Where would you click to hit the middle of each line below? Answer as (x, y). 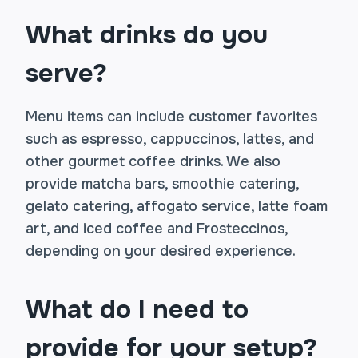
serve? (66, 73)
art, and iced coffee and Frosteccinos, (157, 229)
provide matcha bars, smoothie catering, (162, 184)
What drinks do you (147, 35)
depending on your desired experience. (161, 251)
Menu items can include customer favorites (171, 117)
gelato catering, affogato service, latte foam (177, 206)
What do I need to (137, 310)
